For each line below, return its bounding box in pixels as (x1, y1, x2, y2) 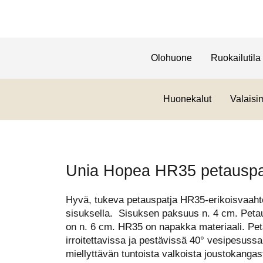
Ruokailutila (210, 53, 261, 63)
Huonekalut (163, 94, 211, 104)
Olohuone (150, 53, 192, 63)
